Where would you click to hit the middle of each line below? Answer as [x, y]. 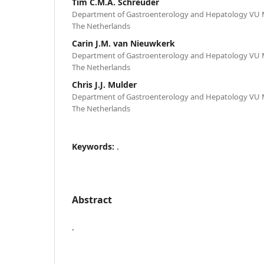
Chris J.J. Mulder [104, 84]
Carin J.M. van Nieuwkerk [123, 43]
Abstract [92, 199]
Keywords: [94, 146]
